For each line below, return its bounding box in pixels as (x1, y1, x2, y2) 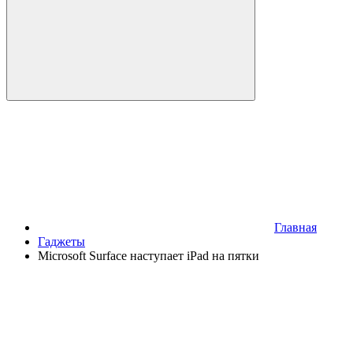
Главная (274, 221, 317, 234)
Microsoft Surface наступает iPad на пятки (38, 249, 259, 262)
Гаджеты (38, 235, 85, 248)
